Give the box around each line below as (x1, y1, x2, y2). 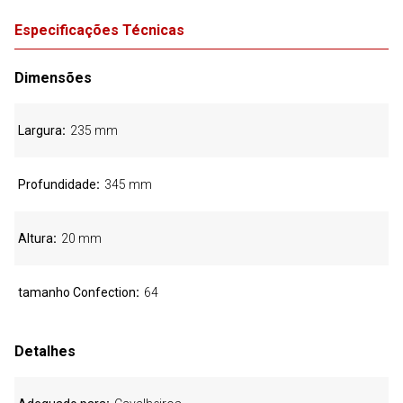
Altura (18, 231, 53, 246)
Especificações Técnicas (14, 22, 184, 39)
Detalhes (14, 343, 76, 360)
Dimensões (14, 69, 92, 86)
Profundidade (18, 177, 96, 192)
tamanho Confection (18, 285, 136, 300)
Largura (18, 123, 62, 138)
